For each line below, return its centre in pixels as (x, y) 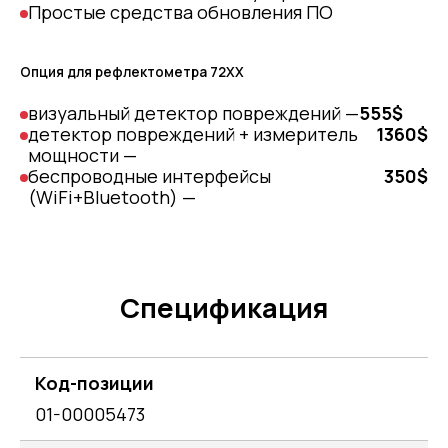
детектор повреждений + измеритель (193, 133)
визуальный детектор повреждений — (193, 112)
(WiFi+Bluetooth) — (112, 196)
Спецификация (224, 307)
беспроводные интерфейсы (149, 175)
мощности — (82, 154)
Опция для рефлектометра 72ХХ (132, 71)
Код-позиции (94, 382)
